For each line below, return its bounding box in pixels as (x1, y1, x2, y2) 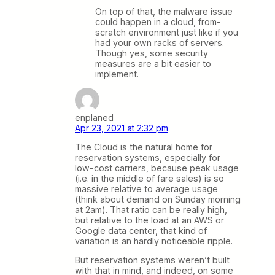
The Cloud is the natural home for (75, 142, 212, 153)
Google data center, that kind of (75, 225, 207, 236)
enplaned (75, 112, 114, 123)
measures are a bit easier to (95, 58, 211, 69)
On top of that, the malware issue (95, 6, 233, 17)
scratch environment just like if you (95, 26, 238, 37)
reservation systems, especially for (75, 152, 220, 163)
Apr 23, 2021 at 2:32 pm (75, 122, 168, 133)
